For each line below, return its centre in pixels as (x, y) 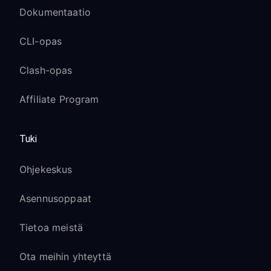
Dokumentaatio (55, 12)
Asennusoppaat (55, 198)
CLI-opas (41, 41)
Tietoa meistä (51, 227)
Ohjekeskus (46, 169)
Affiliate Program (59, 99)
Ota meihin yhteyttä (65, 256)
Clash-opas (46, 70)
